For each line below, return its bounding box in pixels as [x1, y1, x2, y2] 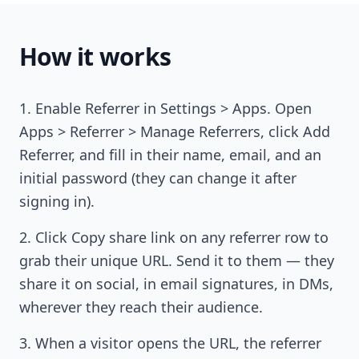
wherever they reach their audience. [19, 297, 263, 317]
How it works [19, 40, 171, 73]
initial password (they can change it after [19, 168, 296, 188]
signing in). [19, 192, 95, 211]
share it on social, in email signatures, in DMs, [19, 274, 333, 293]
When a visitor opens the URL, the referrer [35, 333, 321, 353]
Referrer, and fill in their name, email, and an [19, 145, 321, 164]
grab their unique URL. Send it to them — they [19, 251, 334, 270]
